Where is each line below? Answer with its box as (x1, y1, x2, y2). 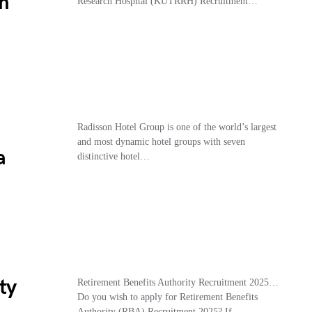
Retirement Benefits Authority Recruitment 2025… (77, 276, 279, 288)
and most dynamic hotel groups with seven (77, 136, 245, 147)
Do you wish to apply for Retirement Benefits (77, 291, 258, 302)
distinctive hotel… (77, 150, 150, 162)
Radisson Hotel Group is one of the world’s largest (77, 121, 276, 132)
